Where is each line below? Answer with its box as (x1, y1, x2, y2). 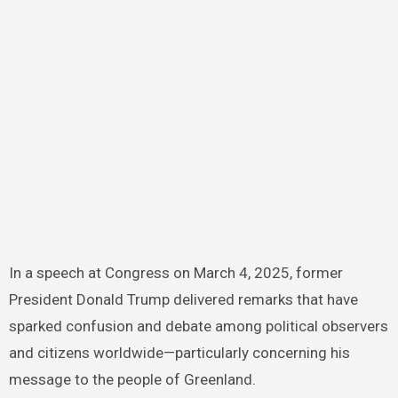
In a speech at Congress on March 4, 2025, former (8, 263, 343, 282)
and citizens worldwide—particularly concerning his (8, 343, 350, 362)
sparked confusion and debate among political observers (8, 316, 388, 335)
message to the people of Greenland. (8, 370, 256, 388)
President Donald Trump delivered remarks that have (8, 290, 358, 308)
